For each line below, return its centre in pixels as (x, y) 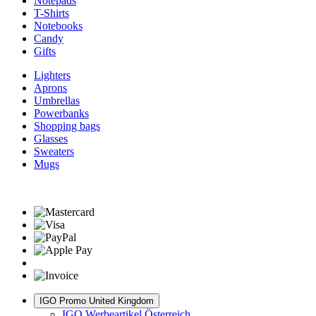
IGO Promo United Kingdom (97, 300)
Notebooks (58, 25)
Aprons (50, 87)
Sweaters (54, 151)
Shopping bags (67, 126)
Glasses (51, 138)
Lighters (52, 75)
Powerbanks (61, 113)
